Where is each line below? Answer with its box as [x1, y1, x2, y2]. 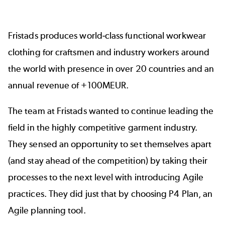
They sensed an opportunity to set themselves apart [8, 139, 211, 150]
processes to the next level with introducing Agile [8, 172, 203, 183]
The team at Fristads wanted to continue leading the [8, 105, 214, 117]
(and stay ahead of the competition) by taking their [8, 155, 208, 167]
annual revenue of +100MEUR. [8, 79, 129, 91]
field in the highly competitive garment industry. [8, 122, 197, 134]
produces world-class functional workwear [38, 30, 206, 41]
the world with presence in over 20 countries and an [8, 63, 214, 74]
